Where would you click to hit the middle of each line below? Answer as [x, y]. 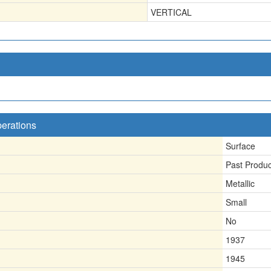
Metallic [240, 183]
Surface [240, 145]
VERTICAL [171, 12]
